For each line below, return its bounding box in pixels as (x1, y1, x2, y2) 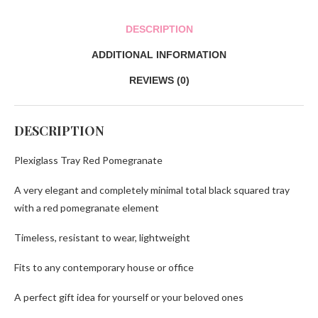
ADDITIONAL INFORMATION (92, 48, 226, 60)
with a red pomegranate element (14, 201, 159, 214)
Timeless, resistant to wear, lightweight (14, 231, 190, 243)
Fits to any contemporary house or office (14, 261, 194, 273)
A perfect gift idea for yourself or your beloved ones (14, 290, 243, 303)
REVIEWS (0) (128, 74, 190, 86)
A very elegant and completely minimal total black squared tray (14, 183, 290, 196)
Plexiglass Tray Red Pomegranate (14, 153, 163, 166)
